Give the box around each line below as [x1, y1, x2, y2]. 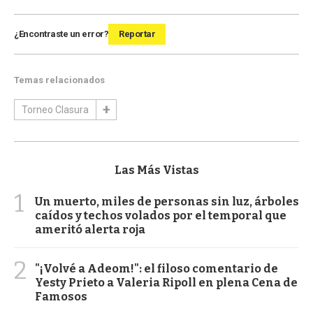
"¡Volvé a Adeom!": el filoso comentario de [35, 261, 278, 275]
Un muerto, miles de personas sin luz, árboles [35, 194, 299, 208]
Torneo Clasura [22, 103, 89, 115]
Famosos [35, 289, 87, 303]
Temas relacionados [14, 74, 105, 85]
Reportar [119, 28, 155, 39]
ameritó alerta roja [35, 222, 145, 236]
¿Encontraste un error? [14, 28, 108, 39]
